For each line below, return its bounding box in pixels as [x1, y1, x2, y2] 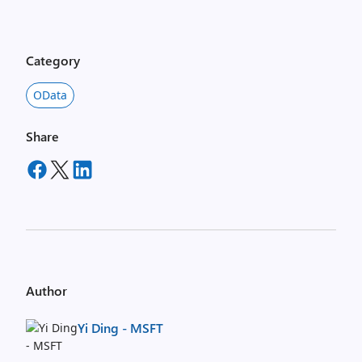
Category [26, 52, 80, 69]
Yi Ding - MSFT [78, 319, 163, 336]
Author [26, 282, 67, 299]
